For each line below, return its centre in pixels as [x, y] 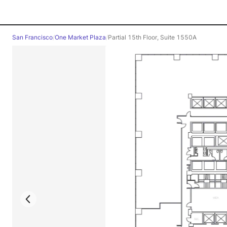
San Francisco [32, 37]
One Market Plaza [80, 37]
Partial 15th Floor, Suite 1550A [152, 37]
